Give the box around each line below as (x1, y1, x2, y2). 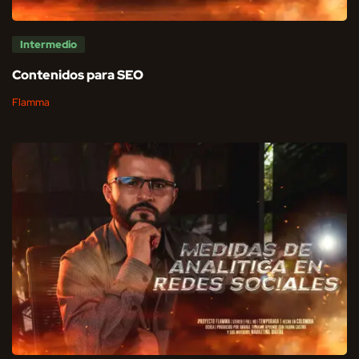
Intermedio (20, 37, 77, 51)
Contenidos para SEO (12, 66, 143, 83)
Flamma (12, 95, 50, 109)
